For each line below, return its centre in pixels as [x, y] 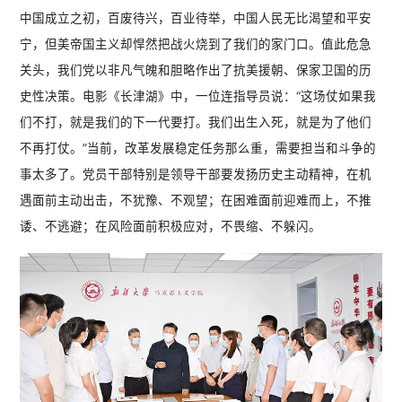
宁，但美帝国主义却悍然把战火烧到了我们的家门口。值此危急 [196, 44]
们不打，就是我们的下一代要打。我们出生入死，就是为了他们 [196, 122]
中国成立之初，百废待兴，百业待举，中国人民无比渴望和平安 [196, 17]
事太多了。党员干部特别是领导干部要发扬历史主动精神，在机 [196, 174]
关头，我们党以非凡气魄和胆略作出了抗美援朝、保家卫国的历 [196, 70]
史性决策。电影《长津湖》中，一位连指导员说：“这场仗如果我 [198, 96]
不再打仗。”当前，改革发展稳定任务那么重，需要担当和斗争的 [198, 148]
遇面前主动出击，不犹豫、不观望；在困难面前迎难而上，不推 [196, 200]
